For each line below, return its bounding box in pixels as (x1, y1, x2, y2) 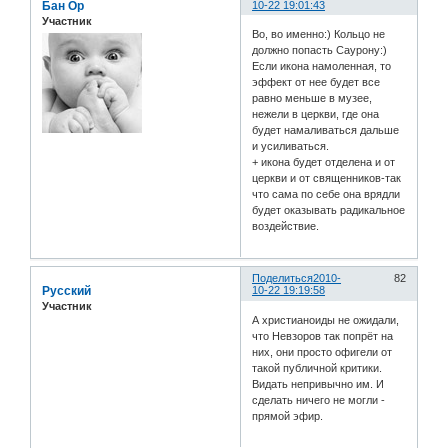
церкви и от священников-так (252, 172, 402, 185)
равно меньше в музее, (252, 92, 373, 105)
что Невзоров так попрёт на (252, 329, 394, 342)
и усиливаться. (252, 140, 330, 153)
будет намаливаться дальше (252, 124, 400, 137)
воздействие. (252, 220, 320, 233)
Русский (42, 284, 91, 299)
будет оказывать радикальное (252, 204, 406, 217)
